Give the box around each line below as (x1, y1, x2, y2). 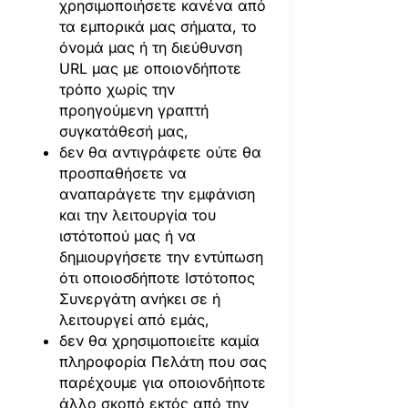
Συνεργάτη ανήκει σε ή (58, 289, 220, 308)
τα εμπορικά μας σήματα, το (58, 16, 257, 36)
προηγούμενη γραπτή (58, 100, 209, 119)
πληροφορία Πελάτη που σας (58, 352, 267, 371)
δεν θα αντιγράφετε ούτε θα (58, 142, 261, 161)
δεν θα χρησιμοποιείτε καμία (58, 331, 260, 350)
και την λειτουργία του (58, 205, 216, 224)
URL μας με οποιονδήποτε (58, 58, 241, 77)
